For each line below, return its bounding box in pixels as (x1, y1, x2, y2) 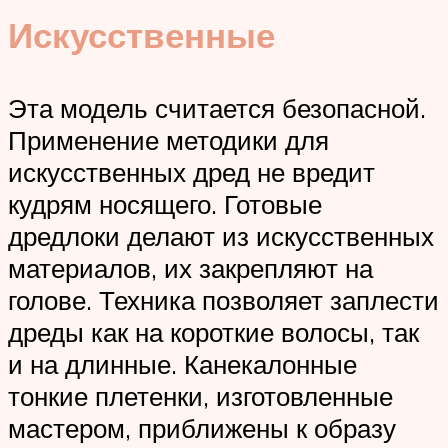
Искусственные (8, 12, 275, 57)
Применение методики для (8, 123, 329, 156)
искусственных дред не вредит (8, 155, 375, 188)
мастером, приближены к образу (8, 411, 396, 444)
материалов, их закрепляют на (8, 251, 373, 284)
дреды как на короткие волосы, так (8, 315, 419, 348)
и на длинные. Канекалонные (8, 347, 357, 380)
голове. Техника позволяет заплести (8, 283, 439, 316)
